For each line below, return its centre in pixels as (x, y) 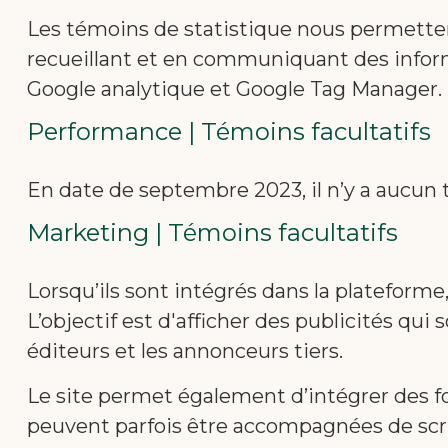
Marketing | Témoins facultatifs (212, 232)
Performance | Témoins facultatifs (229, 131)
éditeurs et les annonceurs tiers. (185, 351)
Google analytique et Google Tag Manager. (234, 89)
